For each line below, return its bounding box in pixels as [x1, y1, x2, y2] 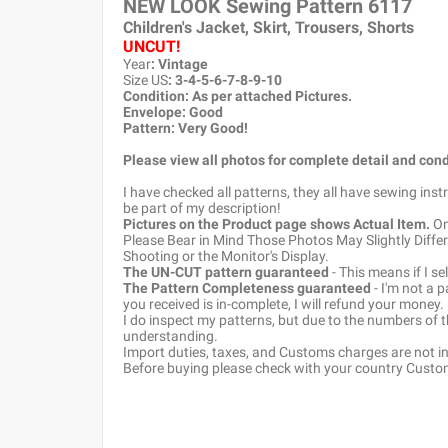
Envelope [123, 104, 182, 120]
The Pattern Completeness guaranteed [123, 280, 371, 296]
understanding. [123, 328, 218, 344]
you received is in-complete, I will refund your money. [123, 296, 444, 312]
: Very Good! [171, 120, 248, 136]
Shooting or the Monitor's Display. [123, 248, 329, 264]
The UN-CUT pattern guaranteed [123, 264, 329, 280]
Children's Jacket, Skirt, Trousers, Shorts [123, 18, 414, 37]
